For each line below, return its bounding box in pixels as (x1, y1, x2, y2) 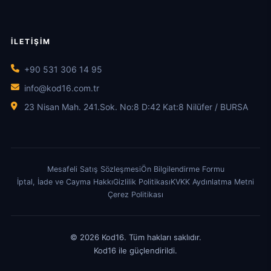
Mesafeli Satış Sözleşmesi (47, 165, 141, 174)
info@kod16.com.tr (24, 83, 99, 94)
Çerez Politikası (108, 190, 163, 200)
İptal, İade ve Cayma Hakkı (17, 177, 113, 187)
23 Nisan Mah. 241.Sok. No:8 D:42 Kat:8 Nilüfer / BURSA (24, 102, 248, 113)
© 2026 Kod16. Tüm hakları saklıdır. (70, 232, 201, 243)
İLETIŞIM (11, 37, 51, 47)
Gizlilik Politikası (113, 177, 171, 187)
